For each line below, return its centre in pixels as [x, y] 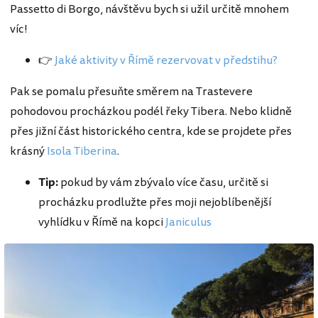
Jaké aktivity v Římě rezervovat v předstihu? [166, 61]
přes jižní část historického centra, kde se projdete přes [151, 132]
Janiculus [188, 223]
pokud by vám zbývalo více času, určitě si [163, 183]
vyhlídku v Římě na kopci [102, 223]
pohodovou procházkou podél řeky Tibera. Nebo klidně [151, 112]
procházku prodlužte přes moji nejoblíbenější [155, 203]
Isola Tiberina [82, 152]
